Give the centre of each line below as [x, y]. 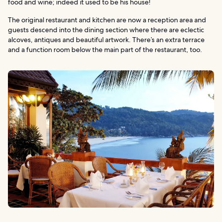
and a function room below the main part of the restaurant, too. [105, 49]
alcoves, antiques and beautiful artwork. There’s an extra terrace [106, 39]
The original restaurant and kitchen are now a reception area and [107, 20]
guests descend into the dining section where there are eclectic [106, 29]
